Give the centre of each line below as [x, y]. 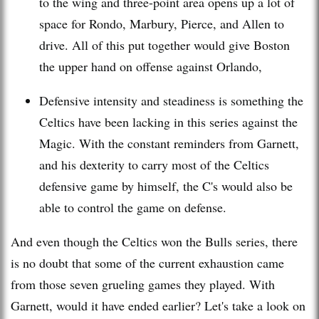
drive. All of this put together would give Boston [164, 45]
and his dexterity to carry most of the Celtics [154, 164]
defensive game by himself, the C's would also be [166, 185]
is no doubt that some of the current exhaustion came [147, 262]
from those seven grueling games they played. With [143, 284]
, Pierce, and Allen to [229, 23]
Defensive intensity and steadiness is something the [171, 100]
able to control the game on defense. [133, 207]
